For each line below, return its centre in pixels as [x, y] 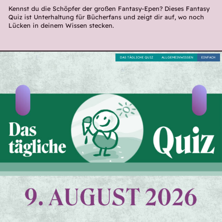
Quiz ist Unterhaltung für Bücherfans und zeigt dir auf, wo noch [106, 17]
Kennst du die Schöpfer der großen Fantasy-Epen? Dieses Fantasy [109, 8]
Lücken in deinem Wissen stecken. [61, 25]
